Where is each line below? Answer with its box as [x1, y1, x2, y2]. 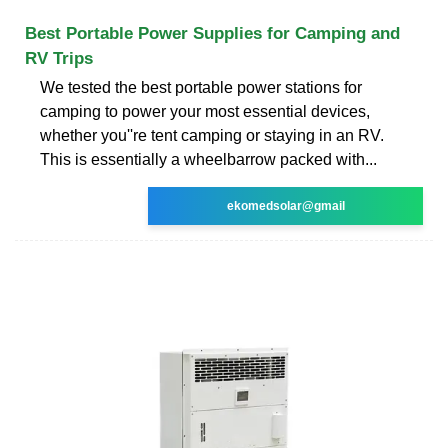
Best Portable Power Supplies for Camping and [25, 23, 400, 43]
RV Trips [25, 48, 93, 68]
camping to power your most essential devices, [40, 102, 370, 120]
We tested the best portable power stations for [40, 78, 362, 96]
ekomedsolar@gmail [226, 198, 345, 213]
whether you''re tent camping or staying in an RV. [40, 126, 384, 144]
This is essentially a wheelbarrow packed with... [40, 150, 377, 168]
